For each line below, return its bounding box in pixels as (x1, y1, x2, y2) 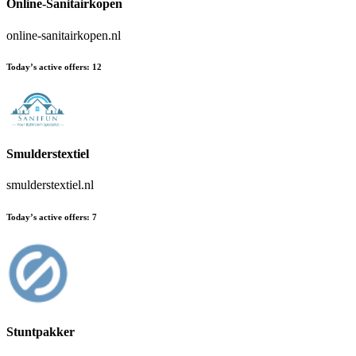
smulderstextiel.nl (6, 178, 94, 192)
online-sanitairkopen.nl (6, 28, 121, 42)
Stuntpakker (6, 325, 75, 339)
